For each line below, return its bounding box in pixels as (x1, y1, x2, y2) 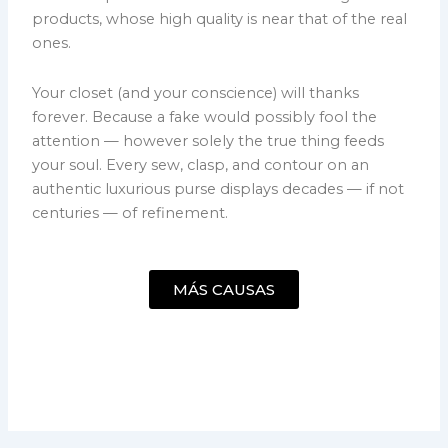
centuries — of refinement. (32, 203, 229, 222)
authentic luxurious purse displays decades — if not (32, 179, 405, 198)
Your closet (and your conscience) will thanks (32, 83, 360, 102)
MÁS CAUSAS (173, 280, 275, 300)
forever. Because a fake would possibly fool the (32, 107, 378, 126)
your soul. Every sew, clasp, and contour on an (32, 155, 370, 174)
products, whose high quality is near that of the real (32, 10, 408, 28)
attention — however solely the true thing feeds (32, 131, 385, 150)
